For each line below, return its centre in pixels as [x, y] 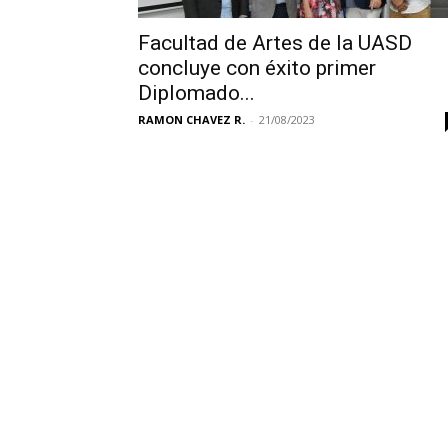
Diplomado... [196, 93]
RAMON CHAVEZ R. [191, 119]
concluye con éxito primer [257, 68]
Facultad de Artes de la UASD [275, 43]
